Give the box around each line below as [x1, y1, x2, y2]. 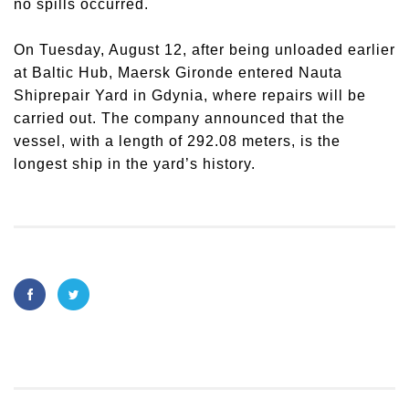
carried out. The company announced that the [14, 110, 345, 126]
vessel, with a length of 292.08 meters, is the [14, 133, 341, 149]
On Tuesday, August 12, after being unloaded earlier [14, 42, 395, 58]
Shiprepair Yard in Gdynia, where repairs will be [14, 88, 366, 103]
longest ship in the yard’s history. [14, 156, 256, 172]
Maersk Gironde [118, 65, 234, 80]
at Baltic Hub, [14, 65, 118, 80]
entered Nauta [234, 65, 342, 80]
